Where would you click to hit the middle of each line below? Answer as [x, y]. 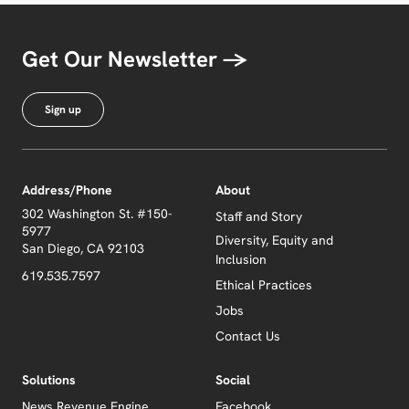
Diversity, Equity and [274, 240]
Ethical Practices [263, 285]
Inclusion [241, 259]
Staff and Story [258, 216]
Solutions [49, 380]
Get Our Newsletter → [135, 59]
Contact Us [247, 336]
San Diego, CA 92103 [83, 248]
